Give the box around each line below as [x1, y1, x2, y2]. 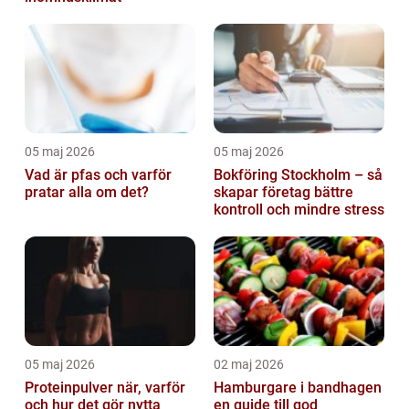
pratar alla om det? [25, 184, 149, 202]
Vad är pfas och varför [25, 166, 172, 184]
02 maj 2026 [214, 357, 284, 372]
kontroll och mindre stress [214, 201, 384, 219]
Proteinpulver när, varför [25, 379, 185, 397]
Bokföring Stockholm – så [214, 166, 383, 184]
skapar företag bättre [214, 184, 353, 202]
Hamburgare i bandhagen [214, 379, 382, 397]
